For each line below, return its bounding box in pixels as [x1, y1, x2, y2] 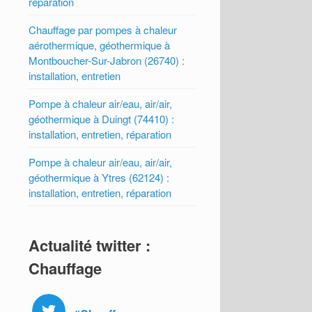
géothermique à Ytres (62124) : [29, 170, 170, 185]
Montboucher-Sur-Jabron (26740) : [29, 53, 185, 68]
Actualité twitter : [29, 234, 151, 257]
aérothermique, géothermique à [29, 38, 171, 53]
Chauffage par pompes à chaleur [29, 22, 178, 38]
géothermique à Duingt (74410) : [29, 111, 175, 127]
